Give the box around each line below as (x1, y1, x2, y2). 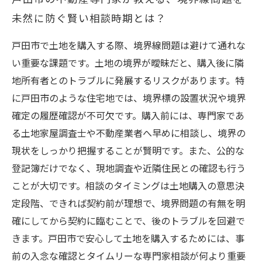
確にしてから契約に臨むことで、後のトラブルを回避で (12, 216, 245, 227)
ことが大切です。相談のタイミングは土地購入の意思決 (12, 181, 244, 192)
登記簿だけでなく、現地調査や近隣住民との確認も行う (12, 163, 246, 174)
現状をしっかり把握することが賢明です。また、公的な (12, 146, 244, 157)
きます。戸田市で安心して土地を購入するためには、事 (12, 233, 244, 244)
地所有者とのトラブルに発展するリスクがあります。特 (12, 75, 244, 87)
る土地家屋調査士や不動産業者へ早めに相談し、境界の (12, 128, 246, 139)
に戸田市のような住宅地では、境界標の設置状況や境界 (12, 93, 246, 104)
